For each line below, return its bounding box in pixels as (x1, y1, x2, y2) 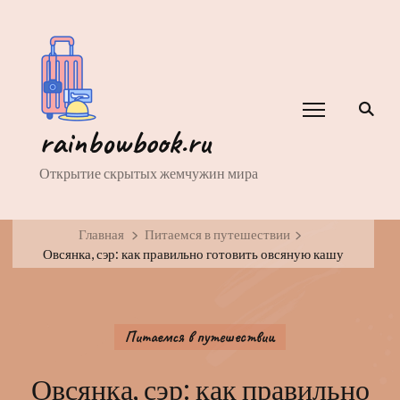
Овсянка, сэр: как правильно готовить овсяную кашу (43, 246, 344, 262)
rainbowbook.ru (39, 121, 210, 162)
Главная (79, 226, 125, 242)
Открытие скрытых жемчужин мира (39, 164, 258, 181)
